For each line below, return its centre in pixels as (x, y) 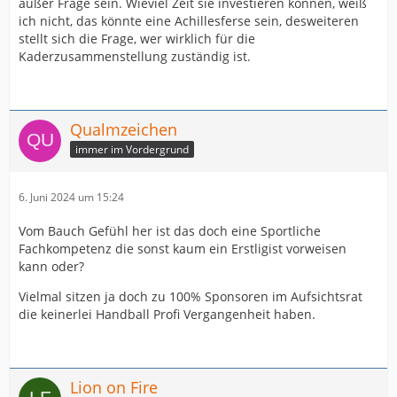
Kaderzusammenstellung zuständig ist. (135, 56)
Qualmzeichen (124, 129)
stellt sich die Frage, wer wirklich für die (137, 38)
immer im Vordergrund (132, 150)
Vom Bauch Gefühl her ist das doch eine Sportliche (170, 230)
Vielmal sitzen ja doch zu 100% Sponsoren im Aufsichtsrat (191, 296)
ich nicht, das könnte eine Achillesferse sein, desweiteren (189, 20)
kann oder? (51, 266)
